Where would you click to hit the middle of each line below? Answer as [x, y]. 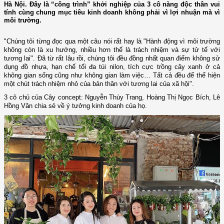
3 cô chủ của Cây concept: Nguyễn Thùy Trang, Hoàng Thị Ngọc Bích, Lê [112, 97]
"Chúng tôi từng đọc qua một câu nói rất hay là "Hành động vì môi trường [112, 41]
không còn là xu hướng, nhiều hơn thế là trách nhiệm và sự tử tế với [112, 50]
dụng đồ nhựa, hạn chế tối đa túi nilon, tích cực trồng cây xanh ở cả [112, 67]
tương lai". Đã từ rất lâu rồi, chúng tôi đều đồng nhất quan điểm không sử [112, 58]
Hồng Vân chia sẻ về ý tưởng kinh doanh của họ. [75, 106]
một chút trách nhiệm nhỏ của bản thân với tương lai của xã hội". [100, 84]
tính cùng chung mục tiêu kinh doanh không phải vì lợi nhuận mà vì [112, 12]
